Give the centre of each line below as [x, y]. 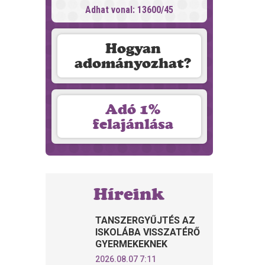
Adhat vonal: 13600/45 [129, 10]
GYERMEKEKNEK [132, 244]
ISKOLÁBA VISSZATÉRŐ [148, 232]
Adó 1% [133, 109]
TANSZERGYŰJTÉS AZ [146, 220]
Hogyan [133, 49]
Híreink [129, 194]
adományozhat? [133, 63]
